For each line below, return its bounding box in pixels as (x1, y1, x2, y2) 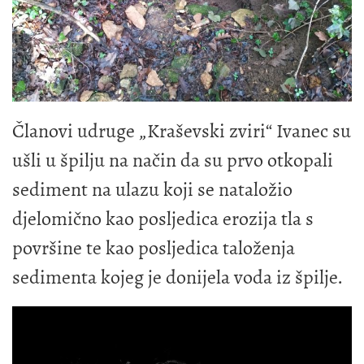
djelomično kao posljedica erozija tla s (12, 205, 314, 232)
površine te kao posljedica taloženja (12, 234, 295, 261)
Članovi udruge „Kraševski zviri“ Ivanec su (12, 117, 351, 144)
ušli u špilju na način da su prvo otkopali (12, 146, 333, 173)
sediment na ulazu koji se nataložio (12, 175, 292, 202)
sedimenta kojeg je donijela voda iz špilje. (12, 263, 343, 290)
